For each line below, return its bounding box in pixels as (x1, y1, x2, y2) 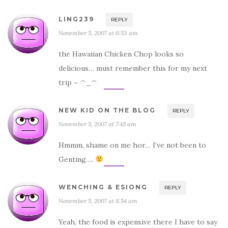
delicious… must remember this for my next (59, 63, 207, 73)
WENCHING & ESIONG (59, 183, 148, 191)
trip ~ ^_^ (59, 77, 97, 87)
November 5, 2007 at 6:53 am (59, 28, 138, 37)
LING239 (59, 15, 94, 23)
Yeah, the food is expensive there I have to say (59, 217, 217, 226)
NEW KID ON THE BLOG (59, 106, 156, 114)
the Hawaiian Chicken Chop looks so (59, 49, 184, 59)
